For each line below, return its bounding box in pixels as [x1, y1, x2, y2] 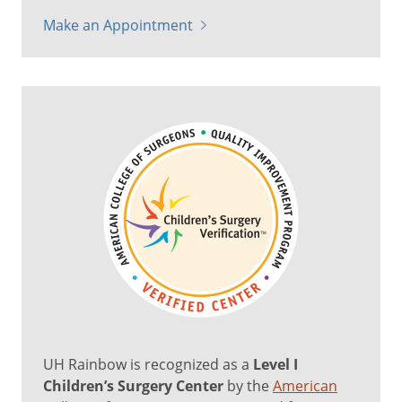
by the [223, 376, 273, 395]
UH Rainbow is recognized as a [43, 354, 253, 373]
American [273, 376, 337, 395]
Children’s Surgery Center [43, 376, 223, 396]
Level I [253, 354, 298, 374]
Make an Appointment [43, 15, 193, 34]
